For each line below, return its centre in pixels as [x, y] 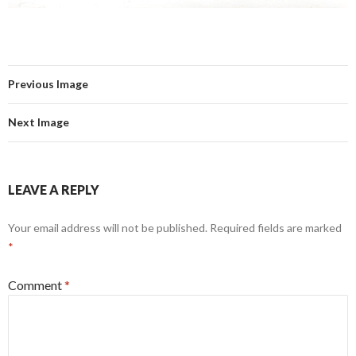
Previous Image [48, 84]
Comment [36, 285]
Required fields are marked [276, 228]
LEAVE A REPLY [54, 190]
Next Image [39, 122]
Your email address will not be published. [108, 228]
